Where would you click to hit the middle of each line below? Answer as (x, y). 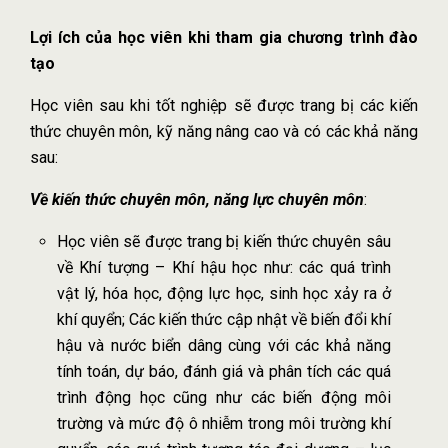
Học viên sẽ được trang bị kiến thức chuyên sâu (224, 241)
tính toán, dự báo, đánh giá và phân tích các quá (224, 371)
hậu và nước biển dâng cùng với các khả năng (224, 345)
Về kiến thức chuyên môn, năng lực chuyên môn (197, 199)
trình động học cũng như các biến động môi (224, 397)
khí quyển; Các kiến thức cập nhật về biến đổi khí (224, 319)
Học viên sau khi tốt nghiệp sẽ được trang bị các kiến (224, 105)
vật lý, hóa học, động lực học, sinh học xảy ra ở (224, 293)
